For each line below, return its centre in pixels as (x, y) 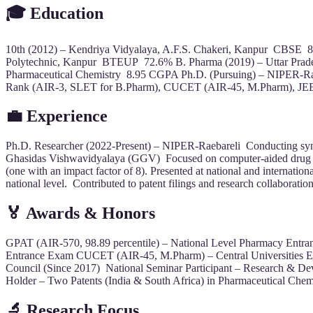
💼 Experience (59, 116)
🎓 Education (57, 13)
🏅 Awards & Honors (82, 213)
